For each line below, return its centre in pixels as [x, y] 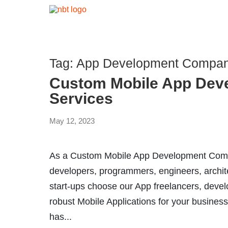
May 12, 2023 [72, 121]
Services [81, 98]
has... [61, 217]
